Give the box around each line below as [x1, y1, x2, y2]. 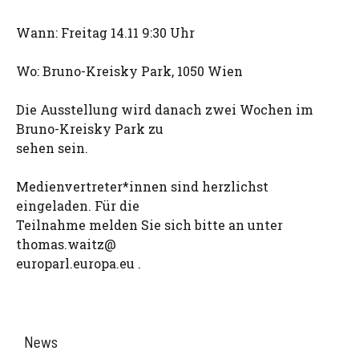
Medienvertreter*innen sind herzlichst [16, 178, 268, 195]
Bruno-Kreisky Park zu [16, 120, 163, 137]
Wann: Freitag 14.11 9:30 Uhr [16, 24, 195, 41]
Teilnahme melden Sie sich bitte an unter [16, 216, 283, 233]
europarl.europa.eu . [16, 255, 141, 272]
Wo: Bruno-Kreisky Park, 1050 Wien [16, 63, 243, 79]
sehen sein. [16, 139, 88, 156]
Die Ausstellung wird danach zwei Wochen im [16, 101, 313, 118]
